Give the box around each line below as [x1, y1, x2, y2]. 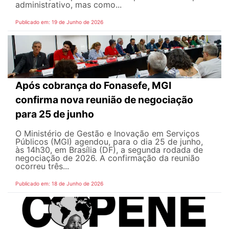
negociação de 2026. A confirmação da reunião [15, 152, 200, 163]
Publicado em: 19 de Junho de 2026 [15, 19, 103, 26]
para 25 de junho [15, 107, 94, 120]
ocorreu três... [15, 161, 69, 171]
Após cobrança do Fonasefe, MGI [15, 79, 171, 91]
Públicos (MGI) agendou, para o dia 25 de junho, [15, 136, 203, 147]
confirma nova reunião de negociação [15, 93, 193, 106]
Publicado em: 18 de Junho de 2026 [15, 180, 103, 187]
